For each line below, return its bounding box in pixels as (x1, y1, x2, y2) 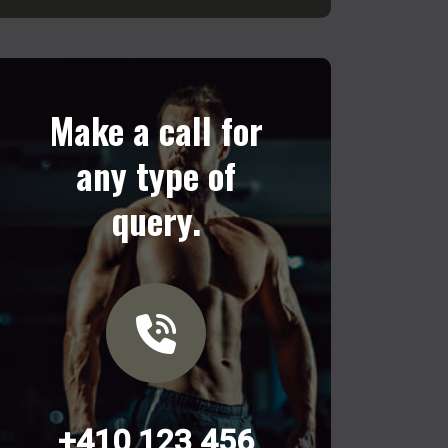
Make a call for (49, 104, 263, 156)
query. (111, 194, 201, 246)
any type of (76, 149, 236, 201)
